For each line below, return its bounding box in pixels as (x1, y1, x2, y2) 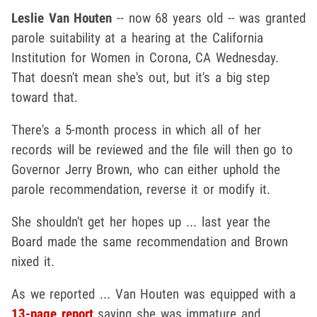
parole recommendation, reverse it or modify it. (11, 180, 271, 197)
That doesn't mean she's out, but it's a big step (11, 69, 270, 86)
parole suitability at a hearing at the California (11, 29, 263, 46)
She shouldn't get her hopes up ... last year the (11, 213, 271, 230)
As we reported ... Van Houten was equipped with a (11, 285, 296, 302)
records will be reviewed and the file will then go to (11, 141, 293, 158)
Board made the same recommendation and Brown (11, 233, 289, 250)
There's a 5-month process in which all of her (11, 121, 261, 138)
